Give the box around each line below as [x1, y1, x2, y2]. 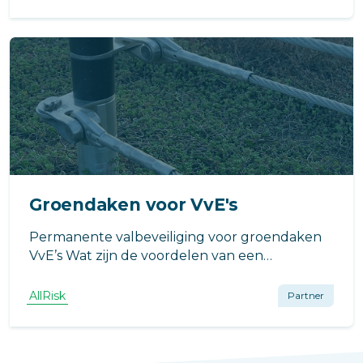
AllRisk [29, 288, 66, 303]
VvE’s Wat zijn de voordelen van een [29, 247, 263, 263]
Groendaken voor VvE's [29, 194, 239, 215]
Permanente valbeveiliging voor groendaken [29, 228, 322, 245]
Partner [288, 288, 324, 301]
